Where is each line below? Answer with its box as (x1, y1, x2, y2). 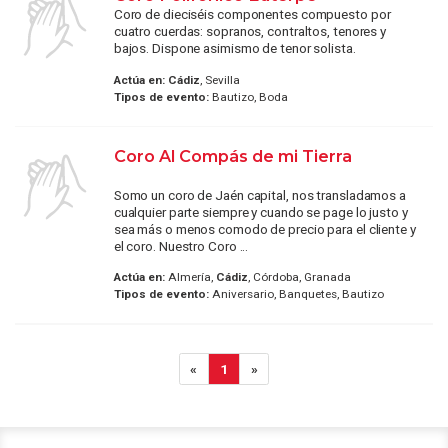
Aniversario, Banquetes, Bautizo (208, 287, 384, 302)
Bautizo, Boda (208, 89, 288, 104)
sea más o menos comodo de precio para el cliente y (113, 220, 416, 237)
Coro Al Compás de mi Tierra (113, 145, 352, 166)
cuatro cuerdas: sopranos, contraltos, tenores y (113, 23, 387, 40)
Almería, (164, 270, 216, 285)
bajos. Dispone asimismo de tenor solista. (113, 40, 356, 57)
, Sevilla (199, 72, 240, 87)
